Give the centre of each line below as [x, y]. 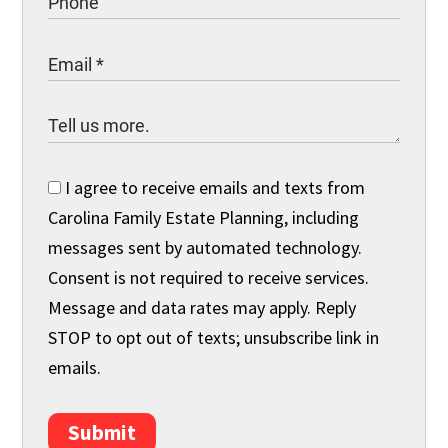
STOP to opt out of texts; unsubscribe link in [214, 337]
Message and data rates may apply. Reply [202, 307]
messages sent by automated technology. [205, 247]
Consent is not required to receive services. [209, 277]
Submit [102, 432]
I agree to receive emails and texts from [213, 187]
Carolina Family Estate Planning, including [204, 217]
